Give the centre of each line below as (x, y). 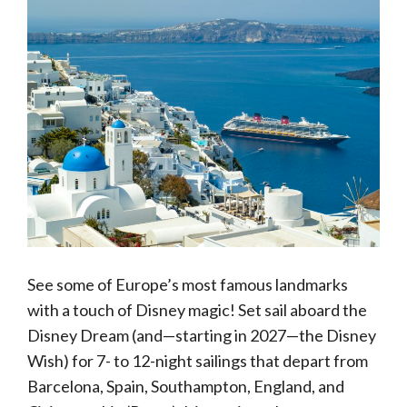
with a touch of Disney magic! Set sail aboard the (197, 310)
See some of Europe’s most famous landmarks (188, 284)
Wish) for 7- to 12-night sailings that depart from (198, 361)
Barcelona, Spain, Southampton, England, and (186, 386)
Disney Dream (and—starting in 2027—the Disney (202, 335)
